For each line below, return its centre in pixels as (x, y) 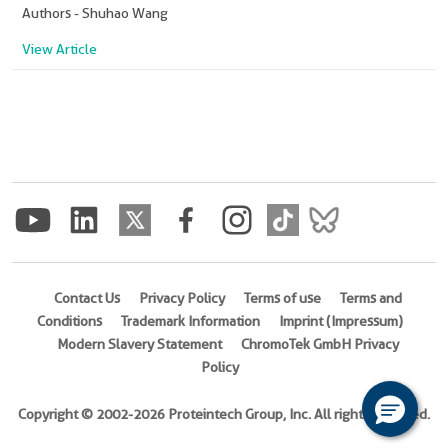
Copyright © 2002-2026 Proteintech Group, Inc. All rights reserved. (224, 414)
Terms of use (282, 298)
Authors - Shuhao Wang (95, 13)
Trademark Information (190, 321)
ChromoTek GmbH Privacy (320, 344)
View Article (59, 49)
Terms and (371, 298)
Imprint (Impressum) (341, 321)
